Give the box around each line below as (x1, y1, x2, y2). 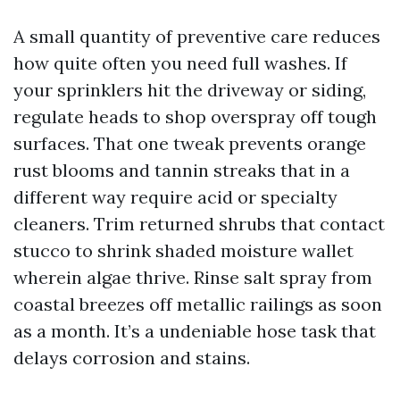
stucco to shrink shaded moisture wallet (13, 239, 354, 262)
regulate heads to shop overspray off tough (13, 105, 377, 128)
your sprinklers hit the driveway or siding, (13, 79, 366, 101)
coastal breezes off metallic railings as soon (13, 293, 382, 315)
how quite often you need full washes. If (13, 52, 347, 74)
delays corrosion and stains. (13, 346, 250, 369)
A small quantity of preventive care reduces (13, 25, 380, 47)
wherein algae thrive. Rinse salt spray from (13, 266, 372, 288)
